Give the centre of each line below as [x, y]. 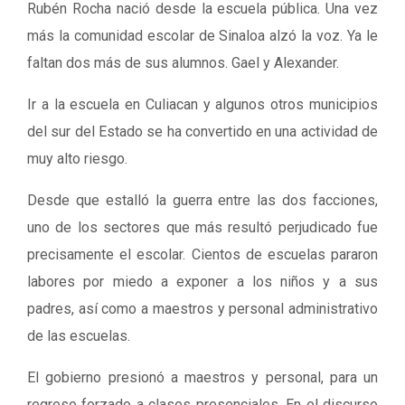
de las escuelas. [79, 336]
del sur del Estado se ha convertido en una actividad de [202, 132]
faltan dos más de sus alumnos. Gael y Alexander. [183, 63]
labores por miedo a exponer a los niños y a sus [202, 282]
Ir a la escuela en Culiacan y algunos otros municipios [202, 104]
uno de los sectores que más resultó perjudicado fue [202, 227]
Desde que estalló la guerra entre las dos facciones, [202, 200]
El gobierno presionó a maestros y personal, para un [202, 377]
